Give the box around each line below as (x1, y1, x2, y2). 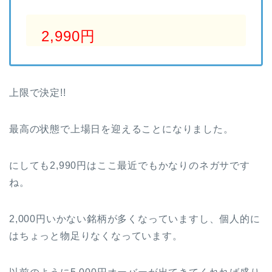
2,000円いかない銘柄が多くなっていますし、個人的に (9, 214, 260, 225)
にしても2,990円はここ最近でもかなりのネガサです (9, 160, 250, 171)
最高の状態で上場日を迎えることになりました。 (9, 124, 234, 135)
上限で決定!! (9, 87, 66, 98)
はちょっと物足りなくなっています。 (9, 231, 183, 242)
